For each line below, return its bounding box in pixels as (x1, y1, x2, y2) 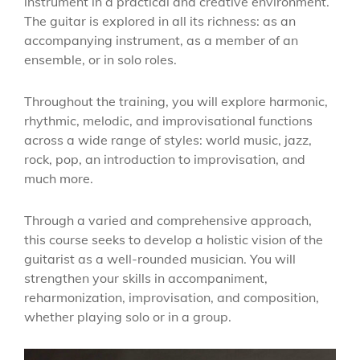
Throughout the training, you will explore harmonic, (24, 93, 328, 109)
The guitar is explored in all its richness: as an (24, 13, 296, 29)
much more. (24, 170, 93, 186)
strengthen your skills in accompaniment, (24, 270, 268, 286)
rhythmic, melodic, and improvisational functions (24, 112, 313, 129)
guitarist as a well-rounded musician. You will (24, 251, 296, 267)
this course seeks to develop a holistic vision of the (24, 231, 323, 247)
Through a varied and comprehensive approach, (24, 212, 312, 228)
